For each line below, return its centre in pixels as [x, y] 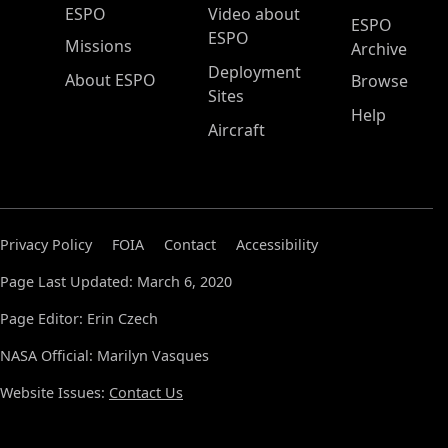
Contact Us [146, 392]
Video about [254, 14]
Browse [379, 81]
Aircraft [236, 130]
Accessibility [277, 244]
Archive [379, 49]
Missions [98, 46]
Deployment [254, 72]
